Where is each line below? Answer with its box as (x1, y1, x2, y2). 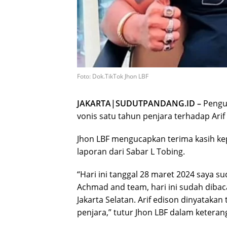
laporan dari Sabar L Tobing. (77, 145, 185, 157)
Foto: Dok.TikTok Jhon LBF (77, 71, 148, 81)
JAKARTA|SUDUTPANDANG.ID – (77, 97, 203, 109)
